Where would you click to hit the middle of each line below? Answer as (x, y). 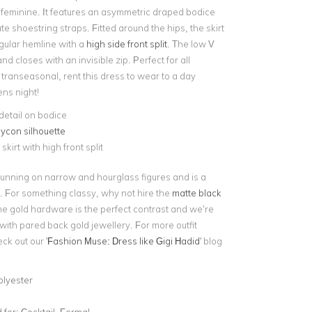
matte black (196, 193)
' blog (211, 241)
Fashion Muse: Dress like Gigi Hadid (123, 241)
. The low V (190, 44)
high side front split (126, 44)
